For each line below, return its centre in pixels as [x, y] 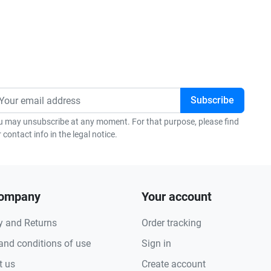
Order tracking [171, 223]
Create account [174, 264]
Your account [177, 197]
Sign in [156, 243]
